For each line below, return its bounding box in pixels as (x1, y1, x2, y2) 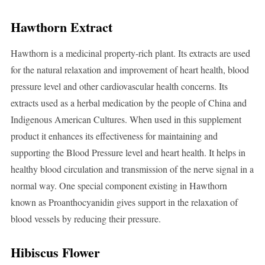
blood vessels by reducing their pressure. (10, 212, 161, 225)
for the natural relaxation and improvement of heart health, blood (10, 63, 249, 76)
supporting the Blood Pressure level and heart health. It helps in (10, 146, 245, 159)
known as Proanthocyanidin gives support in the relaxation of (10, 196, 238, 209)
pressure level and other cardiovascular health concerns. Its (10, 80, 228, 93)
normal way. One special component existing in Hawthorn (10, 179, 227, 192)
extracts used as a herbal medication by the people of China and (10, 96, 247, 109)
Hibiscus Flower (10, 243, 100, 263)
